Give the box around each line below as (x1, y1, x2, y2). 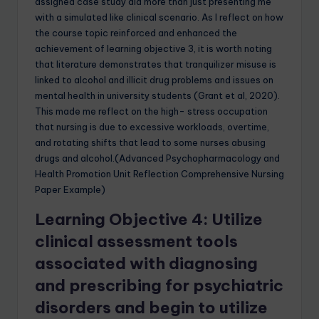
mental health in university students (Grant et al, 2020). (35, 90, 280, 102)
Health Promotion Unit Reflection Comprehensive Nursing (35, 168, 284, 180)
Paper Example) (35, 184, 105, 196)
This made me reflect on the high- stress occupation (35, 105, 268, 117)
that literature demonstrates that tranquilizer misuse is (35, 58, 276, 70)
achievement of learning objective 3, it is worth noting (35, 43, 272, 55)
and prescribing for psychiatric (35, 276, 283, 296)
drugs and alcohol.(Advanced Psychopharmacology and (35, 152, 280, 164)
